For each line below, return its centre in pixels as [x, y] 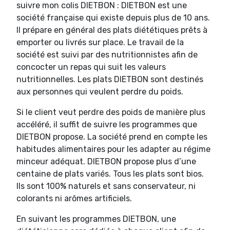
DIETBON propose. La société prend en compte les [112, 137]
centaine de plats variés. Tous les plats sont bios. [110, 174]
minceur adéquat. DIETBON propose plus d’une [106, 161]
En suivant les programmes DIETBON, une [96, 219]
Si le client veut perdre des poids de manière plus [111, 112]
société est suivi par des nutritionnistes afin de [107, 54]
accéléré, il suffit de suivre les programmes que [107, 124]
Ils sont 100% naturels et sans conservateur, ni [106, 186]
